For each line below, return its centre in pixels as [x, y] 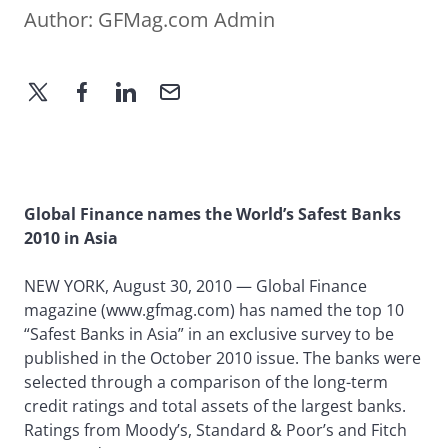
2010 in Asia [71, 238]
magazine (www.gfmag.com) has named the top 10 [214, 310]
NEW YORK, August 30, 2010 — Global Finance [195, 286]
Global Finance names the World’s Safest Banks [212, 214]
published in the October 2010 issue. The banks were [222, 358]
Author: [61, 20]
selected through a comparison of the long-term [206, 382]
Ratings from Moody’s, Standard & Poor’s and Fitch [215, 430]
